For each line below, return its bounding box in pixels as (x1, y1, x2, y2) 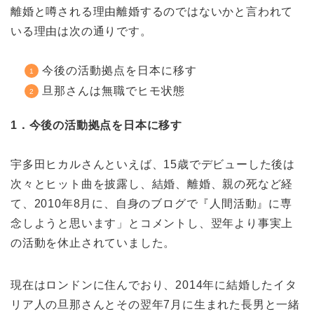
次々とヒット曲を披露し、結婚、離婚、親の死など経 (11, 177, 294, 190)
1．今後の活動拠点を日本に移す (11, 118, 183, 131)
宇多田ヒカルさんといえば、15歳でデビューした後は (11, 158, 295, 170)
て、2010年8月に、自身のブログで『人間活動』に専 (11, 197, 292, 210)
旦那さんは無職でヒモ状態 (42, 84, 185, 97)
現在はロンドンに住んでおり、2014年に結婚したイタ (11, 278, 297, 291)
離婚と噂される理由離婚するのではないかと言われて (11, 5, 294, 18)
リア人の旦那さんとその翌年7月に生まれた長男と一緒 (11, 298, 300, 310)
